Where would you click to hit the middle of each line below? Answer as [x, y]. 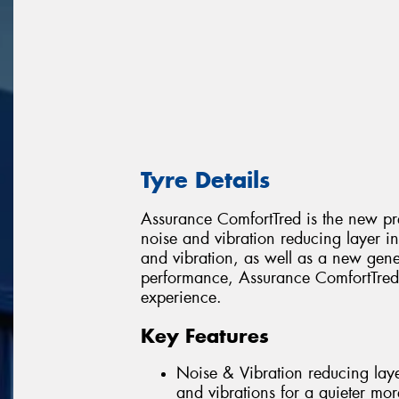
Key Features [205, 335]
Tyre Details [205, 179]
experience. [181, 298]
